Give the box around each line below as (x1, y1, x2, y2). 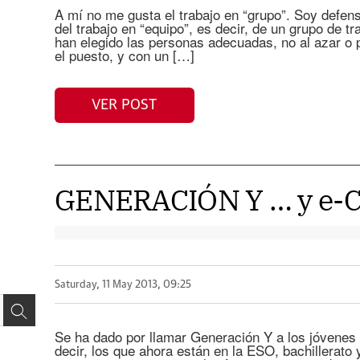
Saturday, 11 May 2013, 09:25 (54, 279, 191, 290)
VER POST (92, 97, 157, 112)
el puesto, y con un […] (54, 45, 194, 65)
